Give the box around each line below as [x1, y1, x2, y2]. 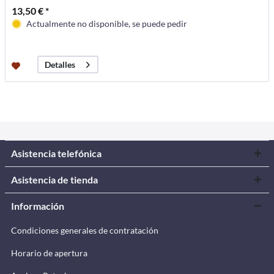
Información [11, 199, 64, 212]
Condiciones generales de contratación [11, 224, 158, 235]
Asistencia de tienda [11, 173, 98, 185]
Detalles [45, 59, 76, 70]
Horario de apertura [11, 247, 87, 258]
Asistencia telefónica [11, 147, 102, 159]
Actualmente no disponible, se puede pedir [26, 18, 188, 29]
